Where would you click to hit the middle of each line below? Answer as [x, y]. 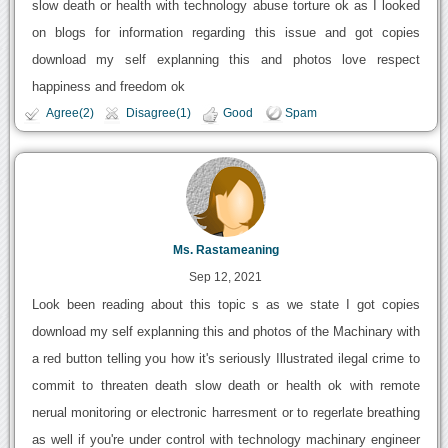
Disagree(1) [158, 112]
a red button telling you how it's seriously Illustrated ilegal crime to [226, 359]
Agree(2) [69, 112]
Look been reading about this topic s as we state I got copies [226, 305]
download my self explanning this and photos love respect [226, 59]
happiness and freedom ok [108, 86]
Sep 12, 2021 [226, 277]
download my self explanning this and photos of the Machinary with [226, 332]
